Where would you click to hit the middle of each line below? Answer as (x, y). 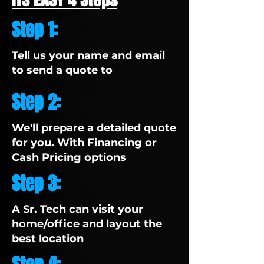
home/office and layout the (87, 224)
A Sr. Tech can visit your (77, 209)
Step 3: (37, 184)
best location (48, 239)
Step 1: (35, 30)
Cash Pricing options (69, 157)
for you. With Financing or (84, 143)
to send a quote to (62, 70)
